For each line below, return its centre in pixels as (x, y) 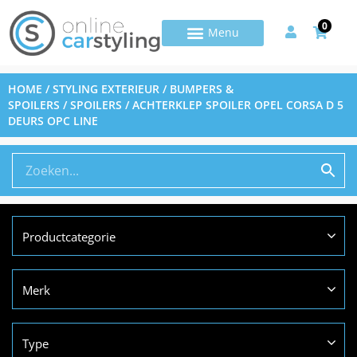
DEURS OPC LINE (53, 121)
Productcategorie (69, 237)
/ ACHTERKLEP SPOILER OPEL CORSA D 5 (233, 105)
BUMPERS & (202, 89)
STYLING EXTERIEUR (106, 89)
